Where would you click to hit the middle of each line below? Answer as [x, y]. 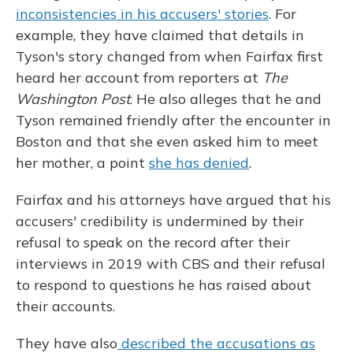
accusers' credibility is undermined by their [160, 221]
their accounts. [65, 306]
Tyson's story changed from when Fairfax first [169, 56]
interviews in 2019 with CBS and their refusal [171, 264]
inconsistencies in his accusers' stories [142, 14]
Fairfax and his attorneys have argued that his [173, 200]
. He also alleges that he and [226, 99]
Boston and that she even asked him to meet [167, 141]
